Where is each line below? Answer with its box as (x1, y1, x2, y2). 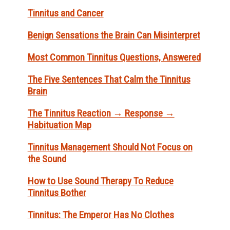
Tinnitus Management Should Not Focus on (27, 141, 193, 154)
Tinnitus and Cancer (27, 7, 104, 20)
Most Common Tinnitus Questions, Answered (27, 51, 201, 64)
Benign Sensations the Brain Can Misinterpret (27, 29, 200, 42)
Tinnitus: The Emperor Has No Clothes (27, 209, 174, 221)
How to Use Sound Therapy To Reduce (27, 175, 174, 187)
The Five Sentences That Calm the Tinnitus (27, 73, 190, 86)
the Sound (27, 153, 66, 165)
